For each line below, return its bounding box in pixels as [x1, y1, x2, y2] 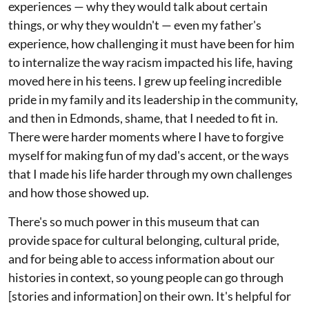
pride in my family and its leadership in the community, [8, 92, 298, 107]
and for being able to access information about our [8, 251, 275, 266]
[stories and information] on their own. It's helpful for [8, 288, 291, 303]
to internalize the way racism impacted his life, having [8, 54, 292, 70]
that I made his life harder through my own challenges [8, 166, 292, 181]
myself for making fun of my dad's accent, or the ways [8, 148, 289, 163]
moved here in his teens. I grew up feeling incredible [8, 73, 281, 88]
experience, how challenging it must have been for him [8, 36, 295, 51]
